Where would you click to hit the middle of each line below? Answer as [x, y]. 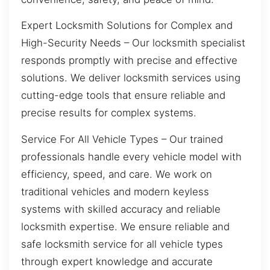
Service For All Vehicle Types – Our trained [122, 139]
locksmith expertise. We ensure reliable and [125, 226]
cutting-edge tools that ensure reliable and [123, 96]
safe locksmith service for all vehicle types [122, 244]
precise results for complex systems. [109, 113]
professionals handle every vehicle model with [131, 156]
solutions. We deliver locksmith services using [131, 78]
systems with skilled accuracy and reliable [121, 209]
